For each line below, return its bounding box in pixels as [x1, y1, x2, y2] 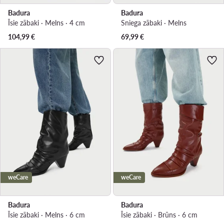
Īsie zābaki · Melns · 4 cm [8, 18, 85, 27]
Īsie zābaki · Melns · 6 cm [8, 210, 85, 219]
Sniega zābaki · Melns [121, 18, 186, 27]
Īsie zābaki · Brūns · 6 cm [121, 210, 197, 219]
